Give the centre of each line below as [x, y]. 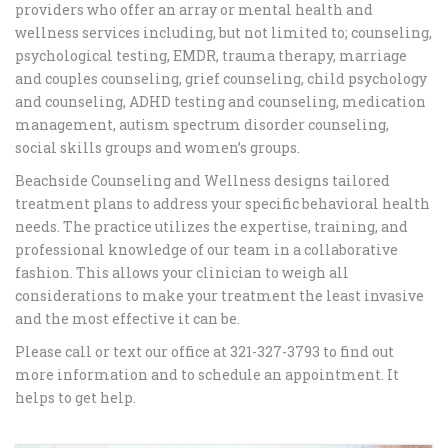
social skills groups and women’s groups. [157, 147]
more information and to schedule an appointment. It [207, 374]
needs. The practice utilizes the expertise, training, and [211, 226]
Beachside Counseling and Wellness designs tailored [202, 180]
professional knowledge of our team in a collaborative [206, 249]
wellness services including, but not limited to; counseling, [223, 32]
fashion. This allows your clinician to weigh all [182, 272]
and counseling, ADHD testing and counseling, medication [220, 101]
